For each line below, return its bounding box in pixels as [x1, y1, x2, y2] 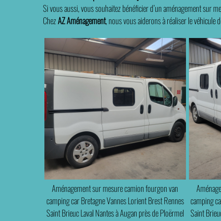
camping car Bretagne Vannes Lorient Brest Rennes [46, 194, 184, 207]
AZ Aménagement [58, 14, 106, 27]
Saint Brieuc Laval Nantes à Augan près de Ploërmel [46, 206, 184, 219]
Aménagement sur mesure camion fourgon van [52, 182, 179, 194]
